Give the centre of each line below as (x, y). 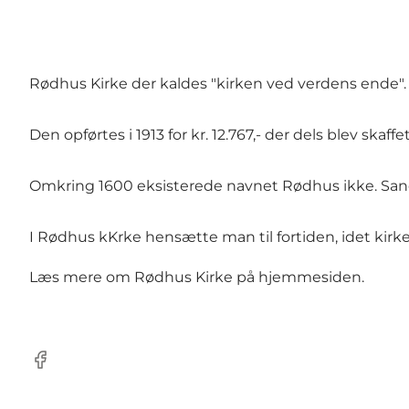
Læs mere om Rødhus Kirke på (144, 278)
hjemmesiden (310, 278)
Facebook (64, 369)
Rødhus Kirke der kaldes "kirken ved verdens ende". (218, 84)
